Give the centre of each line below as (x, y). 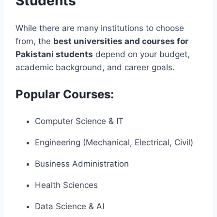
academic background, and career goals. (95, 67)
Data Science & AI (70, 206)
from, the (34, 41)
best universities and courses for (121, 41)
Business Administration (82, 163)
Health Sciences (66, 185)
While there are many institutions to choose (100, 28)
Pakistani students (54, 54)
